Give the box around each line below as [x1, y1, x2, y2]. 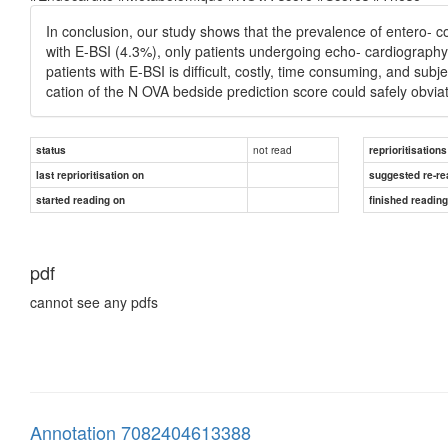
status [36, 142, 66, 157]
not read [253, 141, 292, 157]
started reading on [36, 192, 125, 207]
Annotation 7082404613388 [30, 418, 251, 445]
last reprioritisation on [36, 167, 144, 182]
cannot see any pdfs [30, 291, 158, 312]
